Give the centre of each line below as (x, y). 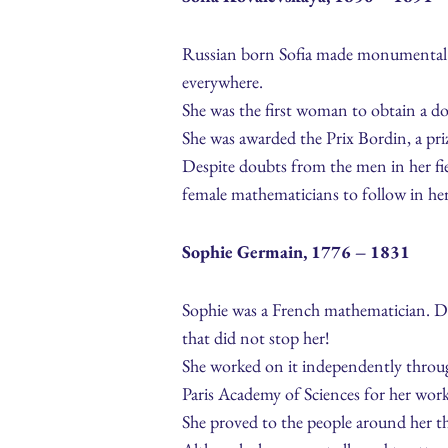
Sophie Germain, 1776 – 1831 (296, 252)
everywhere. (222, 82)
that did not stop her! (256, 338)
